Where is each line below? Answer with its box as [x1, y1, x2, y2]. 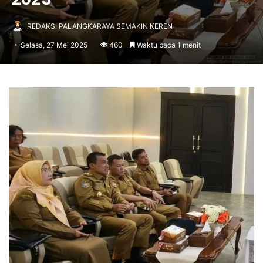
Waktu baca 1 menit [135, 41, 201, 50]
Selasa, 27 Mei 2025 [21, 41, 87, 50]
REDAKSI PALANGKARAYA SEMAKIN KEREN [27, 22, 173, 31]
